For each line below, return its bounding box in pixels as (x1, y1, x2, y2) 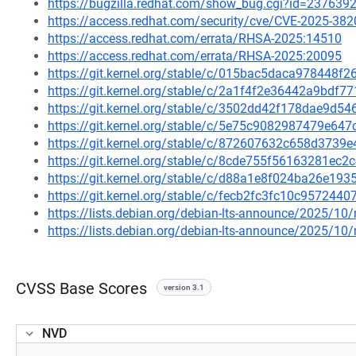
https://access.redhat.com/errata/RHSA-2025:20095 (48, 48, 342, 64)
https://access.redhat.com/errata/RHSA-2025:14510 (48, 31, 342, 46)
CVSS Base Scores (16, 279, 147, 298)
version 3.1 (164, 283, 204, 292)
